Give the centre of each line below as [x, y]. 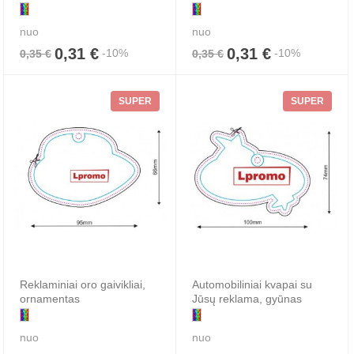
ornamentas [50, 298]
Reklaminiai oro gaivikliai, [83, 284]
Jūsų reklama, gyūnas [247, 298]
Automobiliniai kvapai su [252, 284]
